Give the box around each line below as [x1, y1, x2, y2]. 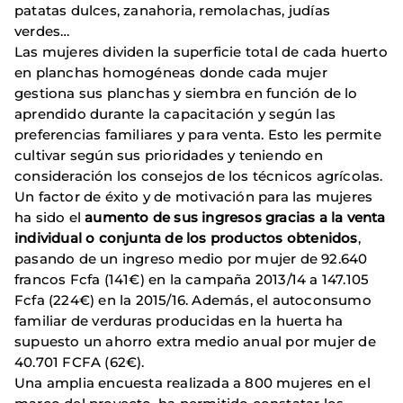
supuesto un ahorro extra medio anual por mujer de [14, 333, 376, 350]
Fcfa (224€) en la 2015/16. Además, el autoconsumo [14, 291, 372, 309]
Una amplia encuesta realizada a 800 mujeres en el [14, 374, 371, 391]
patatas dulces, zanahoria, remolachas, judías [14, 2, 331, 19]
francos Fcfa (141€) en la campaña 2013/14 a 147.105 [14, 271, 370, 288]
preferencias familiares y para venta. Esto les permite [14, 126, 381, 143]
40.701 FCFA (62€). [14, 354, 145, 371]
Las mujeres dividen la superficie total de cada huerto [14, 43, 388, 60]
